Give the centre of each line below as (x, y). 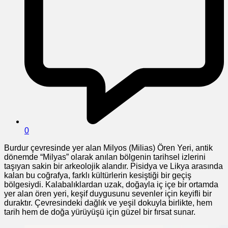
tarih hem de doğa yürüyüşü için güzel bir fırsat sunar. (100, 212)
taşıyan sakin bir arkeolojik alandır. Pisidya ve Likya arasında (113, 166)
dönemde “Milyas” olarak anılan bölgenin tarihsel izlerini (105, 157)
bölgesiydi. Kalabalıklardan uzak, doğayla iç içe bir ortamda (111, 184)
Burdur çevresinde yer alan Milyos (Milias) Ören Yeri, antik (108, 148)
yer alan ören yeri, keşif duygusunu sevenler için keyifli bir (108, 193)
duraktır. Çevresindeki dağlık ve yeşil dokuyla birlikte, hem (108, 203)
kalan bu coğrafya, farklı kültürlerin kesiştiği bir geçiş (98, 175)
